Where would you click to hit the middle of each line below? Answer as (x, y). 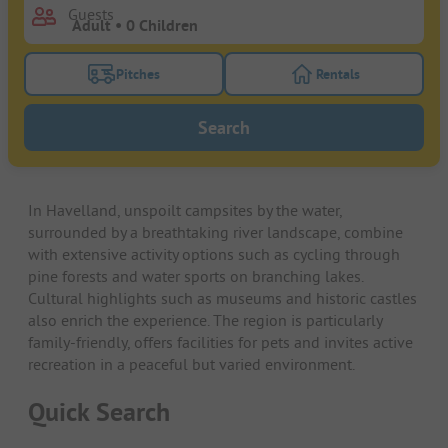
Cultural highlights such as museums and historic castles (222, 298)
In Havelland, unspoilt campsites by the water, (185, 210)
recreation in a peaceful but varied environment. (191, 364)
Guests (91, 14)
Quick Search (99, 411)
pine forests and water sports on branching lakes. (195, 276)
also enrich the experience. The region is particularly (205, 320)
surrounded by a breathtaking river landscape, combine (215, 232)
